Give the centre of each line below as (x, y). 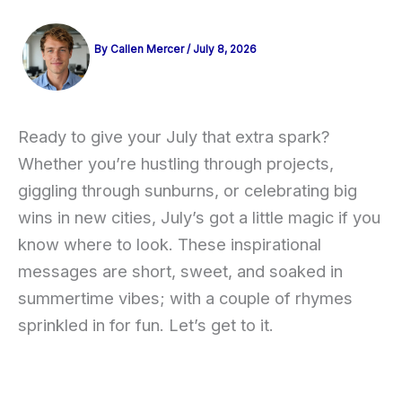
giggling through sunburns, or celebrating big (188, 191)
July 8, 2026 (225, 49)
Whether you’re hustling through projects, (176, 164)
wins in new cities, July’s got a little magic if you (199, 218)
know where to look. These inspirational (170, 245)
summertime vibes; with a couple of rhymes (185, 298)
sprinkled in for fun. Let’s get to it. (146, 325)
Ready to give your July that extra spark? (174, 137)
